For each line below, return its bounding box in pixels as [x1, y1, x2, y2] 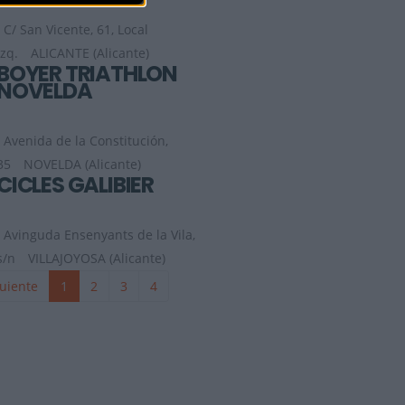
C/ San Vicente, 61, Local [4, 21, 148, 39]
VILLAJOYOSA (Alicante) [28, 250, 165, 268]
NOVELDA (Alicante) [24, 155, 141, 174]
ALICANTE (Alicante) [31, 44, 149, 62]
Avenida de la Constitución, [4, 132, 168, 150]
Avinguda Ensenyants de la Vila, [4, 226, 195, 244]
